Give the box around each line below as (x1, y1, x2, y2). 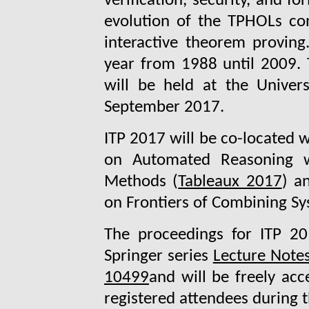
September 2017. (104, 99, 224, 116)
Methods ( (104, 173, 179, 190)
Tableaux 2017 (178, 173, 282, 190)
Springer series (104, 248, 213, 265)
